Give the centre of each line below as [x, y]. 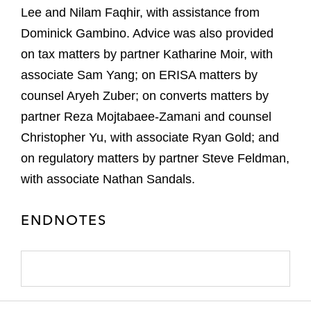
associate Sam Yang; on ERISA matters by [139, 75]
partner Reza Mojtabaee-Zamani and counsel [146, 117]
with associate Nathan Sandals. [108, 179]
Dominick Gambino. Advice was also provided [147, 34]
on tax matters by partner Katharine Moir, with [147, 54]
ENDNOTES [64, 220]
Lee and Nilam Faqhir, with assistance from [140, 13]
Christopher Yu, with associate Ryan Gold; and [150, 138]
